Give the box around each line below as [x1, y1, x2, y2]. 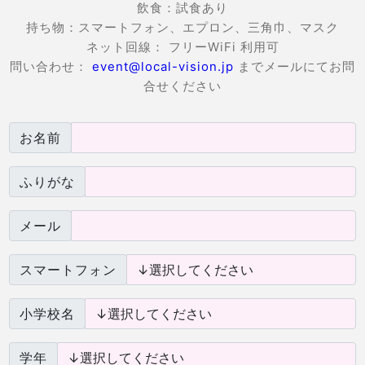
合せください [143, 78, 222, 94]
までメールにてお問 [234, 59, 355, 74]
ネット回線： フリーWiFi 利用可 [86, 39, 279, 55]
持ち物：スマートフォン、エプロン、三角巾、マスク [26, 20, 339, 35]
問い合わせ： [10, 59, 92, 74]
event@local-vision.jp [92, 59, 234, 74]
